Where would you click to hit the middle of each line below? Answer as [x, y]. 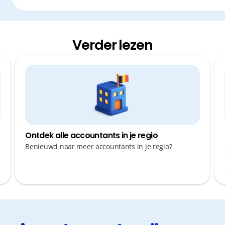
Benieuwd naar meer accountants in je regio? [99, 146]
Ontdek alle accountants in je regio [91, 135]
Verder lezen [113, 45]
